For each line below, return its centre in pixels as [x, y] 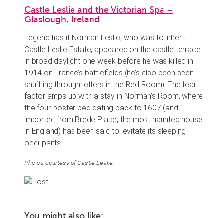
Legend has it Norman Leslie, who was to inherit [105, 38]
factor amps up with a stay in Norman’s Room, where [114, 96]
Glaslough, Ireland [62, 20]
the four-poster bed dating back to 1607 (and [101, 108]
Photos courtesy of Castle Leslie [69, 163]
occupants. [43, 143]
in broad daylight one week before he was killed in [109, 61]
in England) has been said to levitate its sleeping [105, 131]
